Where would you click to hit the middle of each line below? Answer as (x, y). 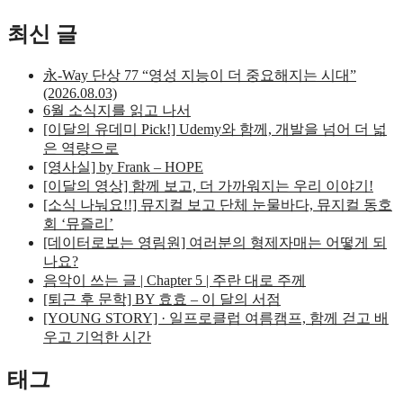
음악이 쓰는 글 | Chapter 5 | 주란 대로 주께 (175, 281)
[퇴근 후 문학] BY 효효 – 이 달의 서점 (162, 300)
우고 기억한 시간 (97, 337)
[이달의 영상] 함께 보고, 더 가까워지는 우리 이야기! (208, 186)
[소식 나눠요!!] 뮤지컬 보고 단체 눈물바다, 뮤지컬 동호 (218, 205)
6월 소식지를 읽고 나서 (117, 111)
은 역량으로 (81, 148)
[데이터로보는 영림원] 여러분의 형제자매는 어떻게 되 (215, 243)
